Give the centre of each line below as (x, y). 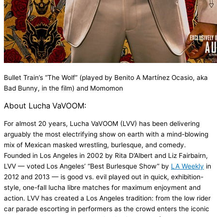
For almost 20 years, (37, 123)
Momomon (107, 88)
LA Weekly (187, 166)
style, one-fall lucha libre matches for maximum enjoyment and (102, 187)
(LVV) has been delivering (159, 123)
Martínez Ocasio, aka (175, 78)
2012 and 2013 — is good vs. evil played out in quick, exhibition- (104, 177)
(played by (97, 78)
